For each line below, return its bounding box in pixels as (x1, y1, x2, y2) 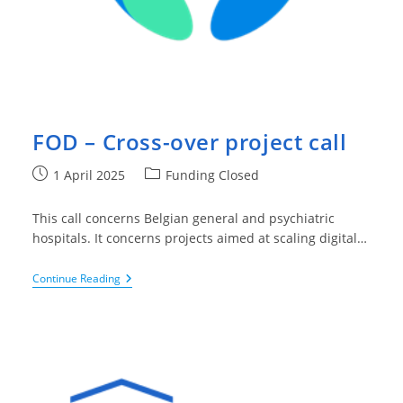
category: (143, 184, 199, 202)
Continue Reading (31, 271, 121, 287)
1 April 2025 (52, 166, 125, 184)
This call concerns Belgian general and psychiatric (31, 210, 335, 228)
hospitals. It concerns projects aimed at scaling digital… (31, 229, 367, 247)
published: (31, 184, 96, 202)
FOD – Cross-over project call (31, 127, 347, 157)
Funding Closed (165, 166, 259, 184)
